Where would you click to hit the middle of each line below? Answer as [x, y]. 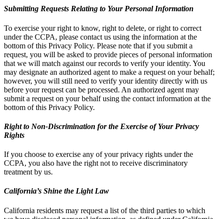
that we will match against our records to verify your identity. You [105, 63]
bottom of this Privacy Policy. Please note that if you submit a [98, 45]
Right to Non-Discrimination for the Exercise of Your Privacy [101, 126]
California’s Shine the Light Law [56, 191]
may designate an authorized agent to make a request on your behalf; [109, 72]
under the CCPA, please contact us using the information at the [100, 37]
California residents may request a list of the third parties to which [105, 210]
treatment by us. [28, 172]
